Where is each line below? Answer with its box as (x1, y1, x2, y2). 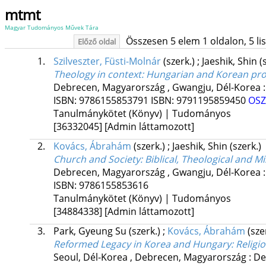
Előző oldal (77, 36, 116, 47)
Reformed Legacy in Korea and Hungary (53, 237, 231, 251)
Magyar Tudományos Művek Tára (5, 23, 99, 31)
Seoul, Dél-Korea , (53, 251, 132, 264)
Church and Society (53, 153, 140, 166)
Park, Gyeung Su (53, 224, 129, 238)
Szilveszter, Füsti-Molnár (53, 55, 161, 68)
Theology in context (53, 68, 141, 81)
